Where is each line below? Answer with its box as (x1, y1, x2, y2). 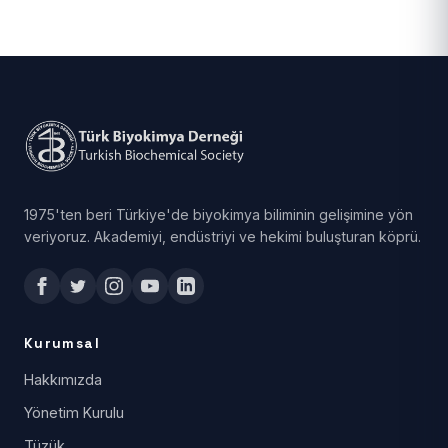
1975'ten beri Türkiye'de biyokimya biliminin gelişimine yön (24, 205, 413, 223)
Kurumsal (24, 334, 100, 352)
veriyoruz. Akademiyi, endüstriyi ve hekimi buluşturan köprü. (24, 227, 421, 245)
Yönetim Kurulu (24, 403, 124, 421)
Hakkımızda (24, 370, 102, 388)
